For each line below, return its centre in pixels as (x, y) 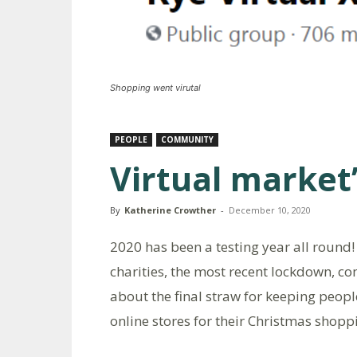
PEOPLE (131, 140)
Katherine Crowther (170, 210)
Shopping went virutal (155, 88)
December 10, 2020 (270, 210)
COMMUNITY (187, 140)
